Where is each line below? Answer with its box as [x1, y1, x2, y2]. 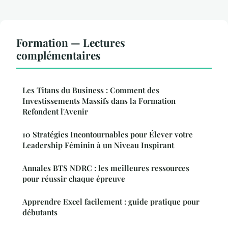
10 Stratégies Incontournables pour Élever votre [22, 129, 193, 139]
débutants [22, 207, 58, 217]
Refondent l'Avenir [22, 106, 88, 117]
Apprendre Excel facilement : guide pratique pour [22, 196, 199, 207]
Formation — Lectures [16, 35, 125, 49]
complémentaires [16, 47, 101, 62]
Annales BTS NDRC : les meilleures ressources [22, 162, 189, 173]
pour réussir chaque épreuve [22, 173, 125, 184]
